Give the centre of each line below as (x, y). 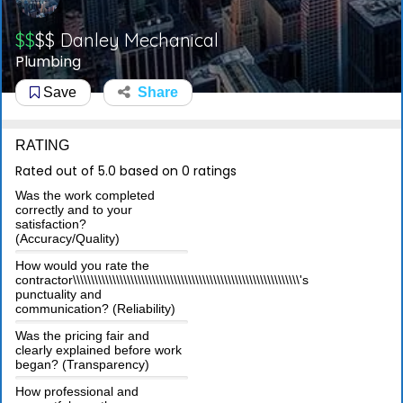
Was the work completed (85, 196)
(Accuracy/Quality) (67, 239)
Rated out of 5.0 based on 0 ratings (126, 171)
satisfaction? (51, 224)
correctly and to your (74, 210)
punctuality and (58, 295)
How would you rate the (82, 266)
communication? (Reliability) (95, 309)
